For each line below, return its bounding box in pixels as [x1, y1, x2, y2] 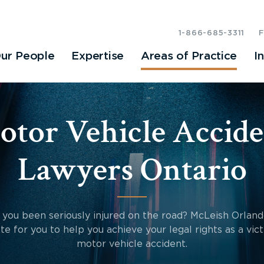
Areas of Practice [140, 51, 237, 62]
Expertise [71, 51, 124, 62]
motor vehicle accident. [77, 239, 187, 249]
